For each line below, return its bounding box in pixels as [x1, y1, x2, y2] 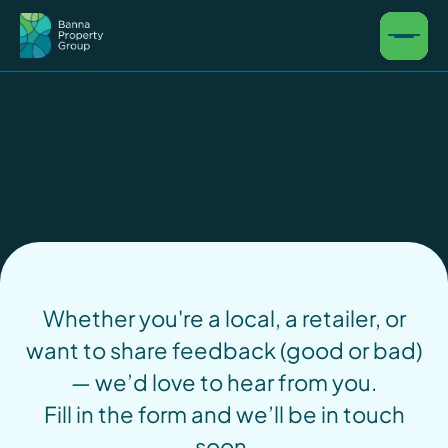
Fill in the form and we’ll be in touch [43, 400, 405, 428]
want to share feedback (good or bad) [26, 336, 422, 364]
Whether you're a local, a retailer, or [42, 304, 406, 332]
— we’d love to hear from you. [71, 368, 377, 396]
